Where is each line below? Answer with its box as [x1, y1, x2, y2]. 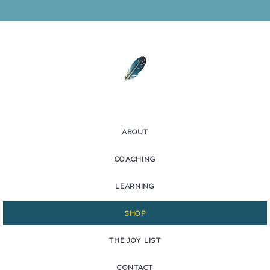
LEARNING [115, 182, 155, 191]
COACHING [114, 155, 156, 164]
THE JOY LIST [109, 236, 161, 245]
